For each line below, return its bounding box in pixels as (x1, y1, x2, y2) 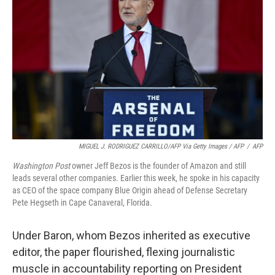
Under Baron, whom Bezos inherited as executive (12, 229, 250, 242)
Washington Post (12, 161, 70, 171)
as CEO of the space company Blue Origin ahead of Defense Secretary (12, 185, 247, 196)
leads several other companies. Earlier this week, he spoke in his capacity (12, 173, 260, 184)
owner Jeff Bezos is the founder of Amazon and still (70, 161, 246, 171)
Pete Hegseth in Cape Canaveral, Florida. (12, 198, 152, 208)
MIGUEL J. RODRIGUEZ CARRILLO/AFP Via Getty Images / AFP (79, 142, 244, 151)
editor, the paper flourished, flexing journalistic (12, 246, 235, 259)
